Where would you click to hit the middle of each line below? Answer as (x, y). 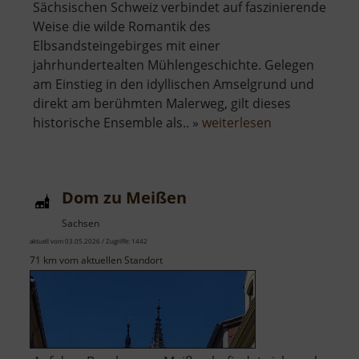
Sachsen (81, 224)
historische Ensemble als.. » (117, 123)
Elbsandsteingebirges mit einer (127, 46)
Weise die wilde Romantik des (122, 27)
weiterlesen (237, 123)
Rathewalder (309, 141)
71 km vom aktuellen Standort (96, 260)
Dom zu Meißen (124, 198)
